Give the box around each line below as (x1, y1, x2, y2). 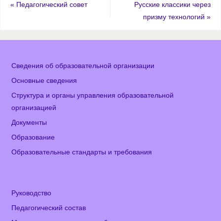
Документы (11, 118, 47, 126)
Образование (11, 133, 55, 141)
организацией (11, 104, 57, 111)
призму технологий (143, 13, 207, 21)
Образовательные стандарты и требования (11, 148, 152, 156)
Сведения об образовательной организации (11, 62, 155, 70)
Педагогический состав (11, 204, 86, 212)
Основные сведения (11, 76, 77, 84)
